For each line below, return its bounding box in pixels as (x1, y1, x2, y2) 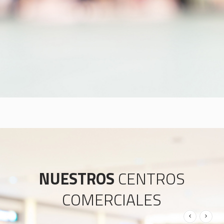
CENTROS (117, 166, 185, 190)
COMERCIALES (62, 187, 162, 211)
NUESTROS (38, 166, 118, 190)
